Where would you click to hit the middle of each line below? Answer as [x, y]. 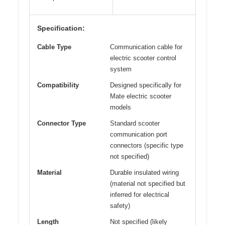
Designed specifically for [146, 85]
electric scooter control [143, 58]
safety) [120, 205]
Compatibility [58, 85]
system [121, 69]
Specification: [61, 28]
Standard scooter [135, 123]
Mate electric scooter [141, 96]
